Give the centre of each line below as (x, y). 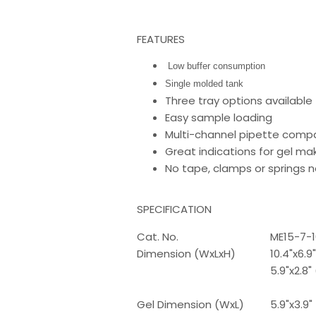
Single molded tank (205, 84)
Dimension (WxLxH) (187, 254)
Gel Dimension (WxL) (191, 304)
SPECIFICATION (175, 209)
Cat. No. (158, 237)
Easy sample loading (219, 117)
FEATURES (161, 39)
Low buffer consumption (217, 66)
